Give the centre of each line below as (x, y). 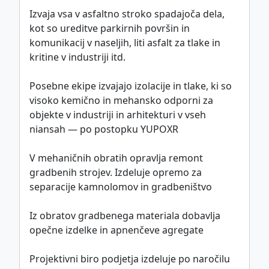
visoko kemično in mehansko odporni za (121, 101)
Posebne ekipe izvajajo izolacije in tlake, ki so (131, 86)
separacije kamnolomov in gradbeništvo (121, 187)
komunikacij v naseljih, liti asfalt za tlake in (125, 43)
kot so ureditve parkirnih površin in (110, 29)
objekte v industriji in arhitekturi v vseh (118, 115)
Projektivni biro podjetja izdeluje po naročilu (130, 259)
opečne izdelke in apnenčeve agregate (116, 230)
